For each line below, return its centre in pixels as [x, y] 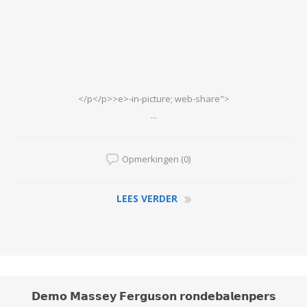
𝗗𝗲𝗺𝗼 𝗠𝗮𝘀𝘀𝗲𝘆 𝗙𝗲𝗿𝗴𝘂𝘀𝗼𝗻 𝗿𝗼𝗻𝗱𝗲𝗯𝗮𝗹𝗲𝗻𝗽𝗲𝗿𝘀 [153, 296]
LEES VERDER [147, 199]
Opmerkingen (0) [156, 159]
